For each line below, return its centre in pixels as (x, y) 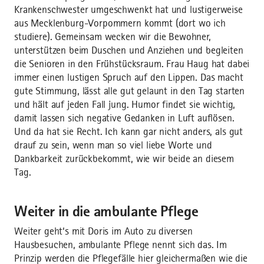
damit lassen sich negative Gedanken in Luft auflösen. (124, 118)
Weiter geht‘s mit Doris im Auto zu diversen (104, 231)
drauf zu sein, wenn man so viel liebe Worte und (113, 145)
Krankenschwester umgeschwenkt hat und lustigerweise (128, 10)
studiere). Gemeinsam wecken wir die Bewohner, (113, 37)
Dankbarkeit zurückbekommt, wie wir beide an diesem (124, 159)
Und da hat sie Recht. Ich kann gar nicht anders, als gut (129, 132)
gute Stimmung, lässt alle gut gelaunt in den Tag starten (130, 91)
